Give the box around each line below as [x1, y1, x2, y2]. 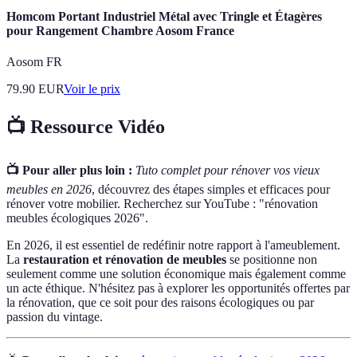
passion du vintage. [6, 309, 103, 324]
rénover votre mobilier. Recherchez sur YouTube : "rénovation [6, 196, 318, 210]
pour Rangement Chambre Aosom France [6, 23, 234, 37]
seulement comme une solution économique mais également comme [6, 266, 346, 280]
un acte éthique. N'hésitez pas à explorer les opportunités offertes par [6, 280, 350, 295]
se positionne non [226, 252, 317, 266]
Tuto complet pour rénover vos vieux [135, 163, 320, 177]
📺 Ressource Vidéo [6, 116, 165, 137]
